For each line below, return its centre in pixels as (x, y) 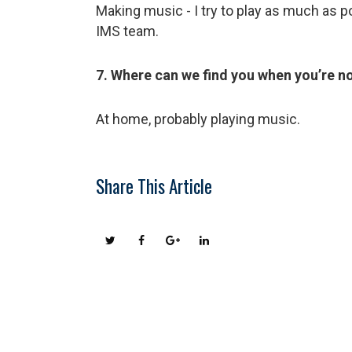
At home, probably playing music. (198, 119)
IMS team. (127, 31)
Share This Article (154, 186)
